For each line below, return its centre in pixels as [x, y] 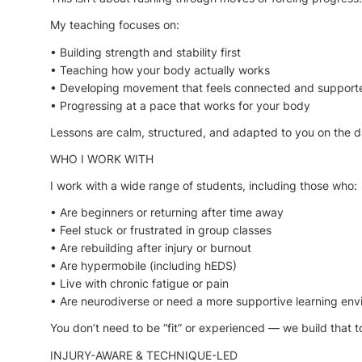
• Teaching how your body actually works [160, 69]
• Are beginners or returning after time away [167, 213]
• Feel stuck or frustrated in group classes [161, 230]
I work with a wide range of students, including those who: [204, 186]
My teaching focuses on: [115, 25]
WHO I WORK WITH [102, 158]
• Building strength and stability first [145, 52]
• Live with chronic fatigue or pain [139, 284]
